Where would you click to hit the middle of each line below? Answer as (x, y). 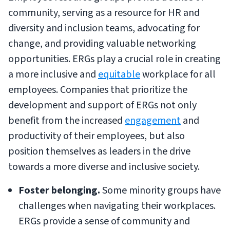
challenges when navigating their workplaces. (117, 206)
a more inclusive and (53, 74)
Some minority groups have (161, 190)
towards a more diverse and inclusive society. (104, 167)
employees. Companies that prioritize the (98, 90)
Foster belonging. (60, 190)
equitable (119, 74)
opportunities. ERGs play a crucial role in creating (114, 59)
